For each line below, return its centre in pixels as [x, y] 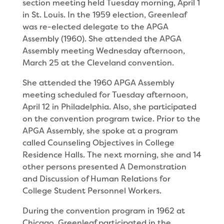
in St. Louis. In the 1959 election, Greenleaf [104, 15]
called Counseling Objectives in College [98, 143]
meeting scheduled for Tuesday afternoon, [105, 95]
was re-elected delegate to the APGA [95, 27]
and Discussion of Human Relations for [96, 179]
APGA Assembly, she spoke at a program [100, 131]
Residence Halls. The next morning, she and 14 [112, 155]
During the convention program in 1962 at [103, 211]
